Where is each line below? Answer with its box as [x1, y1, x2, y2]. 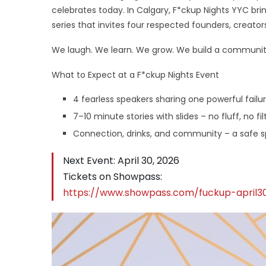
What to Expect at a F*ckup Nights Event [52, 68, 219, 81]
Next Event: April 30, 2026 [63, 153, 179, 167]
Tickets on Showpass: [63, 169, 162, 183]
